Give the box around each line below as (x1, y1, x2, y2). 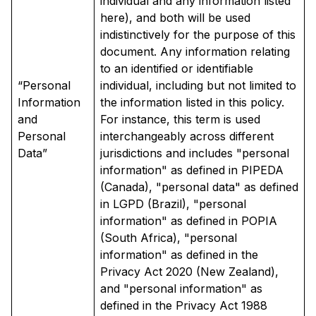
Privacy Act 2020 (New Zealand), (100, 265, 279, 279)
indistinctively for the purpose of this (100, 28, 296, 42)
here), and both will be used (100, 11, 250, 25)
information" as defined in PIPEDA (100, 163, 284, 178)
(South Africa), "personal (100, 231, 237, 245)
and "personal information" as (100, 281, 262, 296)
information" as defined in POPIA (100, 214, 277, 229)
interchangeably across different (100, 129, 274, 144)
